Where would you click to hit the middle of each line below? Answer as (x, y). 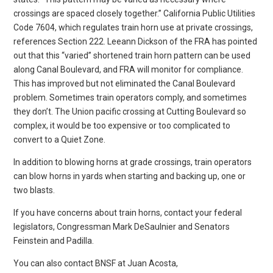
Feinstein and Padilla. (54, 240)
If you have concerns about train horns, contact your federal (128, 212)
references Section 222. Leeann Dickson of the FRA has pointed (136, 41)
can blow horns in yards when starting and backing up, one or (130, 176)
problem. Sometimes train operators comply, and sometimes (130, 97)
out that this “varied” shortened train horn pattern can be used (132, 55)
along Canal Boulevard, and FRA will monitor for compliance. (129, 69)
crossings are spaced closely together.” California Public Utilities (135, 13)
